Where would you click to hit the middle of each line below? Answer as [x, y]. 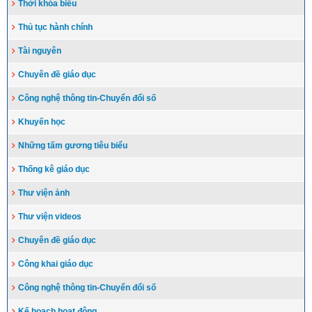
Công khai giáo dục [56, 264]
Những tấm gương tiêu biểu [73, 146]
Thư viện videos [50, 217]
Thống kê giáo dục [54, 170]
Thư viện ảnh [44, 193]
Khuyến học [42, 122]
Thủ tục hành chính [55, 28]
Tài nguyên [40, 51]
